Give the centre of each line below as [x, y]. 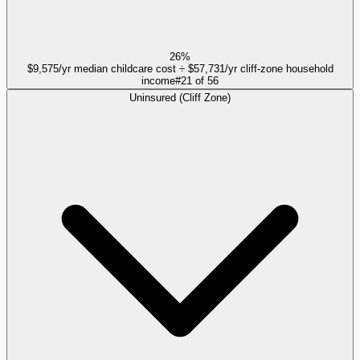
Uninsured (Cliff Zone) [180, 97]
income [158, 80]
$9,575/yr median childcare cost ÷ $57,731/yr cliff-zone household [180, 68]
